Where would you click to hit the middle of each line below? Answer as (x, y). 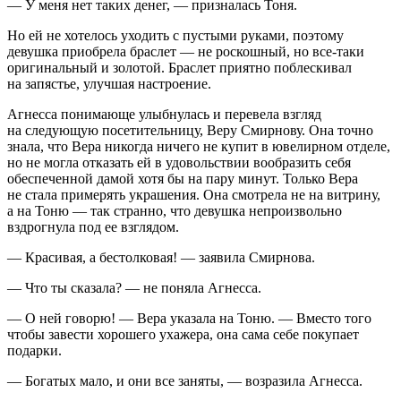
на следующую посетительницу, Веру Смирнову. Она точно (190, 131)
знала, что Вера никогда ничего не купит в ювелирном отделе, (199, 147)
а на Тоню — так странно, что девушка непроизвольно (175, 211)
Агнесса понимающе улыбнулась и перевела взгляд (164, 115)
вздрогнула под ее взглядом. (93, 227)
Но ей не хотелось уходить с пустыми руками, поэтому (175, 36)
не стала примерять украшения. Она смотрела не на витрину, (194, 195)
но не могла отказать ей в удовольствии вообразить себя (179, 163)
